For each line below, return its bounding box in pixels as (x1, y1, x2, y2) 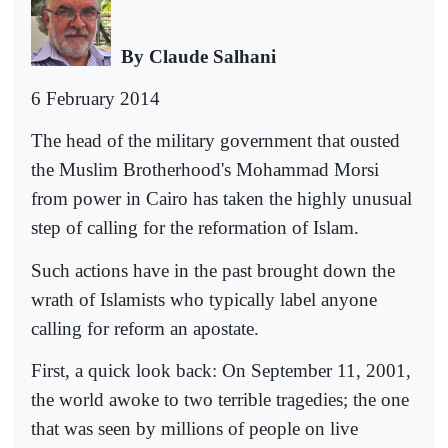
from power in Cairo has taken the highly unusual (31, 188, 412, 210)
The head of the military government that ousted (31, 130, 400, 152)
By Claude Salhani (121, 45, 276, 67)
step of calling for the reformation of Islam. (31, 217, 359, 239)
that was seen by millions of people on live (31, 418, 358, 440)
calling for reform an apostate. (31, 317, 259, 339)
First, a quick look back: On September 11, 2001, (31, 360, 411, 382)
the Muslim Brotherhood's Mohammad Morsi (31, 159, 379, 181)
